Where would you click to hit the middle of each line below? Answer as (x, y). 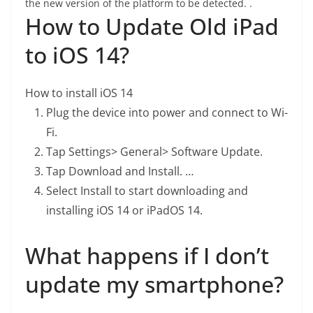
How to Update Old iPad (152, 26)
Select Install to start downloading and (147, 191)
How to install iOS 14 (79, 93)
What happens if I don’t (147, 255)
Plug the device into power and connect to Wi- (167, 112)
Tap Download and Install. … (120, 171)
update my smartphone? (154, 284)
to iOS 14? (77, 55)
